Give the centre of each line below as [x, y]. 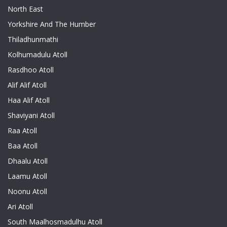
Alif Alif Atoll [27, 85]
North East [25, 9]
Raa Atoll [22, 131]
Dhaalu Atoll [28, 161]
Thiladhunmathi [33, 40]
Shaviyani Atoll [31, 116]
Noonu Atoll [27, 192]
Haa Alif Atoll [29, 100]
